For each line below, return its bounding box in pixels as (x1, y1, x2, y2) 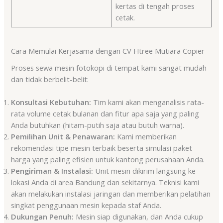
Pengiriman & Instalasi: (11, 165, 94, 176)
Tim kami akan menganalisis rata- (91, 97, 205, 107)
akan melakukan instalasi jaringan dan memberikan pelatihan (11, 188, 211, 199)
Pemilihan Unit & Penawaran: (11, 131, 115, 141)
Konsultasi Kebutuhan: (11, 97, 92, 107)
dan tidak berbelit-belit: (11, 74, 89, 84)
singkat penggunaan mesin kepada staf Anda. (11, 200, 162, 210)
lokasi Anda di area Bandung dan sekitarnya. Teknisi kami (11, 177, 200, 187)
